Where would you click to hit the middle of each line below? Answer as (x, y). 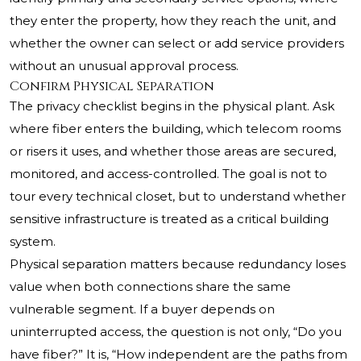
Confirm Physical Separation (112, 87)
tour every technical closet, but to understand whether (178, 197)
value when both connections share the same (150, 287)
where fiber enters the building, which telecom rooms (175, 129)
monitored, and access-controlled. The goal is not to (168, 174)
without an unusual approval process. (124, 66)
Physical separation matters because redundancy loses (178, 264)
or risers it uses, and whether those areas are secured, (173, 151)
